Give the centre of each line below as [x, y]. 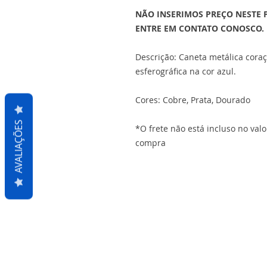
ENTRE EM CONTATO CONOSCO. [200, 28]
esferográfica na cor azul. [186, 71]
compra [150, 143]
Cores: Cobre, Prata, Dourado [193, 100]
